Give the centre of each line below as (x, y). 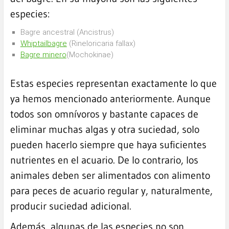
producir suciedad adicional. (71, 206)
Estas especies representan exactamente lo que (113, 84)
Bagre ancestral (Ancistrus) (67, 32)
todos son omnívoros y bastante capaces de (104, 114)
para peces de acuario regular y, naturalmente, (111, 191)
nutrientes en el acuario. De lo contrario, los (104, 160)
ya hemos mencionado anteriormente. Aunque (110, 99)
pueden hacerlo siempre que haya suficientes (108, 145)
